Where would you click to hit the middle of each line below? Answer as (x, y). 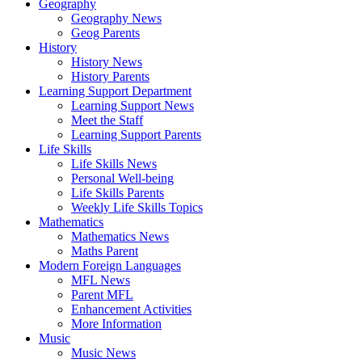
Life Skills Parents (118, 193)
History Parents (110, 76)
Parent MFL (102, 295)
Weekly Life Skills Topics (137, 207)
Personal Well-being (122, 178)
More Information (116, 324)
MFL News (101, 280)
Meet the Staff (107, 120)
